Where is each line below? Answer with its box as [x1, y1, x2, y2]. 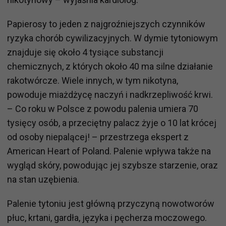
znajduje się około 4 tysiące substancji [7, 46, 163, 58]
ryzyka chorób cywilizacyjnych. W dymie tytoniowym [7, 32, 218, 43]
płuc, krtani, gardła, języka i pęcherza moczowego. [7, 212, 207, 223]
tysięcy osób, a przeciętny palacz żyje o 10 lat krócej [7, 117, 216, 128]
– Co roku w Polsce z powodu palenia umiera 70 [7, 103, 198, 114]
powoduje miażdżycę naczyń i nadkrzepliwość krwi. [7, 89, 213, 100]
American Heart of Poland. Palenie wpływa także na [7, 145, 211, 156]
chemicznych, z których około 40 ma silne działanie [7, 61, 213, 72]
